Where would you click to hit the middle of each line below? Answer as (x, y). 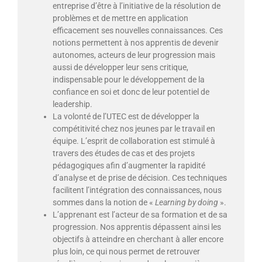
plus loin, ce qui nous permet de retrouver (126, 252)
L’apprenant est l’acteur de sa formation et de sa (140, 215)
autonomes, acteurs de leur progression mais (134, 55)
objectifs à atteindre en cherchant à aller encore (138, 239)
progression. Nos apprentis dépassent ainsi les (137, 227)
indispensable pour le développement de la (129, 80)
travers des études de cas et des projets (124, 154)
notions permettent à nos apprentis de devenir (136, 43)
